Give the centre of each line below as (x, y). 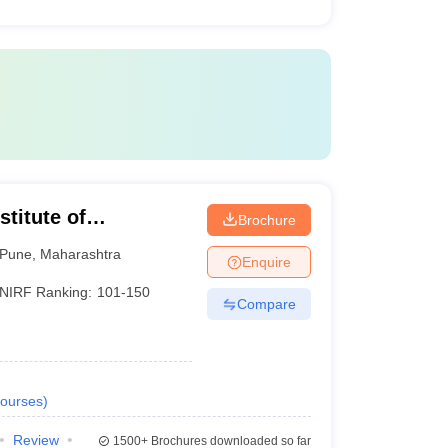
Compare (266, 303)
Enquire (266, 261)
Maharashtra (81, 253)
